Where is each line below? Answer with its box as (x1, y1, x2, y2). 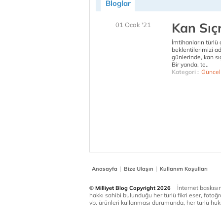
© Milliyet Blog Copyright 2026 (89, 184, 171, 191)
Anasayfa (92, 165, 117, 172)
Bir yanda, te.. (172, 61, 209, 68)
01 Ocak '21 (115, 21, 151, 29)
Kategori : (172, 68, 199, 75)
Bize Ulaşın (124, 165, 153, 172)
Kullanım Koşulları (160, 165, 208, 172)
